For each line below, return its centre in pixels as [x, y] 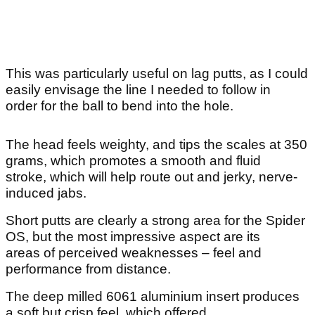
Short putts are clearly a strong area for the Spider [155, 221]
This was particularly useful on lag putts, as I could [157, 74]
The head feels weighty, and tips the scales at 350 [156, 145]
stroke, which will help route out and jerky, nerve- [152, 177]
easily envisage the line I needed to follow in [138, 90]
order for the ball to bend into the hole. [121, 106]
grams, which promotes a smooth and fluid [133, 161]
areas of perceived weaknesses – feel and [134, 253]
